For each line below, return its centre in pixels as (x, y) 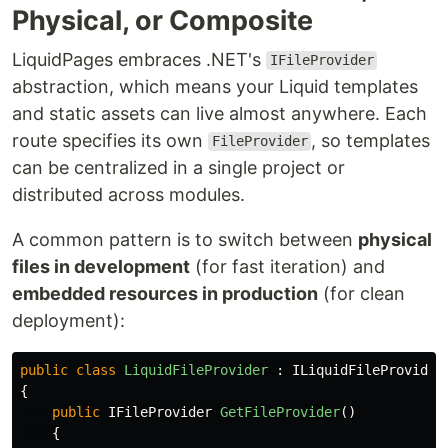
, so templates (371, 140)
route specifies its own (110, 140)
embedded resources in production (165, 293)
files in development (101, 266)
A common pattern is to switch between (185, 239)
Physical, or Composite (162, 20)
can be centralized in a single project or (178, 167)
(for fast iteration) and (287, 266)
